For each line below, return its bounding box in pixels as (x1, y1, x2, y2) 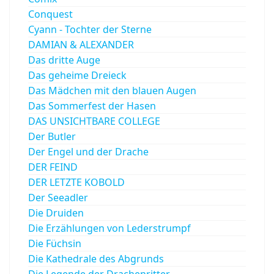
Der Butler (28, 129, 76, 143)
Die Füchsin (28, 236, 81, 250)
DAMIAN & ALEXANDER (28, 37, 134, 51)
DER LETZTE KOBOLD (28, 175, 125, 189)
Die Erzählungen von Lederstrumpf (28, 221, 191, 235)
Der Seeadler (28, 190, 88, 204)
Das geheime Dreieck (28, 68, 127, 82)
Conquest (28, 7, 73, 21)
